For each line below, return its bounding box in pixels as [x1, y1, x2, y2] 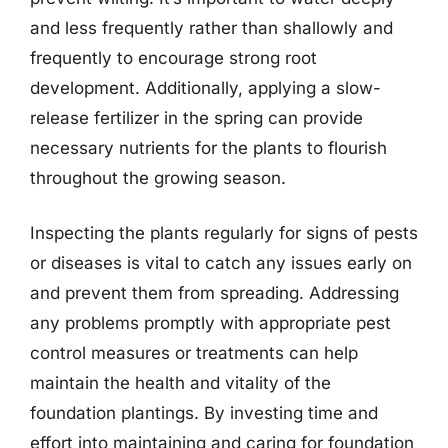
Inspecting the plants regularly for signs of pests [30, 223, 418, 243]
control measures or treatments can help [30, 343, 358, 363]
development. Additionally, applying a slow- [30, 77, 381, 98]
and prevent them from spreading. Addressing [30, 283, 399, 303]
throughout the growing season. [30, 167, 286, 188]
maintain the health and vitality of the [30, 373, 331, 393]
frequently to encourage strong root [30, 47, 317, 68]
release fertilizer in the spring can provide [30, 107, 363, 128]
